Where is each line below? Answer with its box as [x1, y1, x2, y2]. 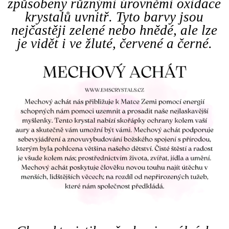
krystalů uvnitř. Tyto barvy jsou [25, 9, 204, 25]
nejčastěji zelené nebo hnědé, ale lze [11, 22, 218, 38]
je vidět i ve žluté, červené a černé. [16, 35, 212, 51]
